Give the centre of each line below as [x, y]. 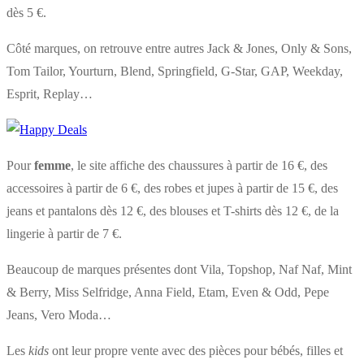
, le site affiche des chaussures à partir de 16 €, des [199, 165]
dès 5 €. [26, 12]
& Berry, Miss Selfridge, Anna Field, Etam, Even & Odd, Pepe [168, 292]
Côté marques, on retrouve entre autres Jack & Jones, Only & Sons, [179, 48]
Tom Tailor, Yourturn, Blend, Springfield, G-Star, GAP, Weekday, [175, 71]
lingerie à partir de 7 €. [64, 233]
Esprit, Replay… [50, 93]
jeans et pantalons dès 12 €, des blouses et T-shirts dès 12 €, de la [173, 210]
